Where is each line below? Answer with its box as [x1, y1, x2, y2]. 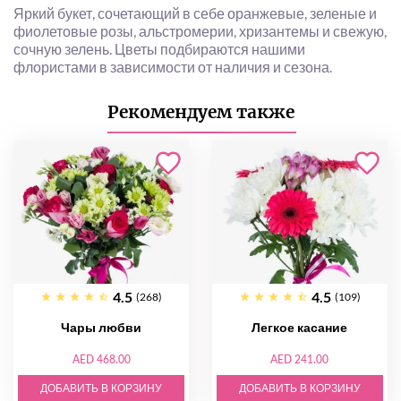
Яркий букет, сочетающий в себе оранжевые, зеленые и [13, 4, 377, 22]
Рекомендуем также [107, 101, 294, 124]
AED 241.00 [270, 353, 329, 367]
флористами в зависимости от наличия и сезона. [13, 58, 332, 76]
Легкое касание [252, 320, 348, 336]
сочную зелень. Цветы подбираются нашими [13, 40, 305, 58]
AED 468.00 [72, 353, 131, 367]
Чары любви [61, 320, 142, 336]
